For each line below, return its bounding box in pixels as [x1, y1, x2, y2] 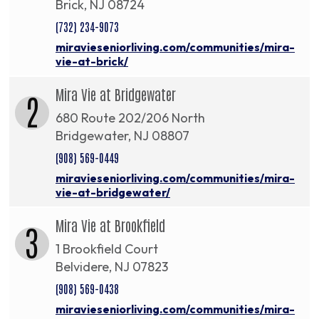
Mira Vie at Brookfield [56, 216, 165, 235]
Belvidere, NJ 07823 [56, 258, 168, 276]
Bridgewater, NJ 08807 [56, 127, 189, 145]
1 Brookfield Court [56, 241, 158, 258]
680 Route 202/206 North [56, 110, 205, 127]
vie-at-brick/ [56, 54, 128, 69]
